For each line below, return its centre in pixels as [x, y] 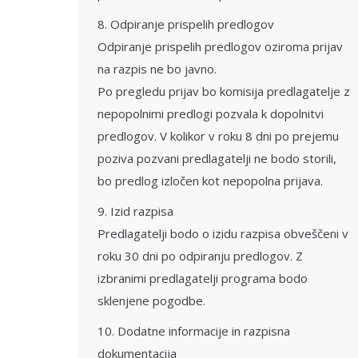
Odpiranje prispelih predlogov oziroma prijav [220, 46]
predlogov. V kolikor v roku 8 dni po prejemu [218, 136]
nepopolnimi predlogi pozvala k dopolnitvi [211, 113]
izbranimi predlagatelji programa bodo [203, 278]
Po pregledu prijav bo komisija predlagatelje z [224, 91]
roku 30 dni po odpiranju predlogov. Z [200, 256]
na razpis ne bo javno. [157, 69]
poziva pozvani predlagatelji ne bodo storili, [217, 158]
